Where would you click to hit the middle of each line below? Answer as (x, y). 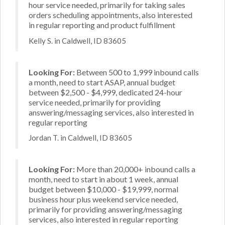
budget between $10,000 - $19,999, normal (103, 189)
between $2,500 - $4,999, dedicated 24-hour (105, 92)
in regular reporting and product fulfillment (102, 25)
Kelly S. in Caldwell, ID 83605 (77, 40)
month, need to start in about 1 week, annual (103, 179)
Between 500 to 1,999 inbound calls (137, 72)
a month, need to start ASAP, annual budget (102, 82)
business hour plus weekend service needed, (103, 199)
